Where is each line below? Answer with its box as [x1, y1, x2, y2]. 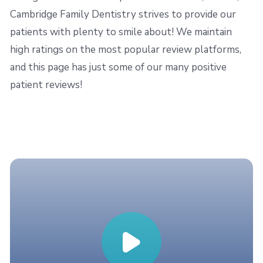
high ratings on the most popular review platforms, [10, 43, 241, 56]
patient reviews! [10, 78, 82, 92]
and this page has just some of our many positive [10, 60, 227, 74]
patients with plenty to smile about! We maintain [10, 25, 232, 39]
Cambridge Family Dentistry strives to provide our [10, 8, 236, 21]
